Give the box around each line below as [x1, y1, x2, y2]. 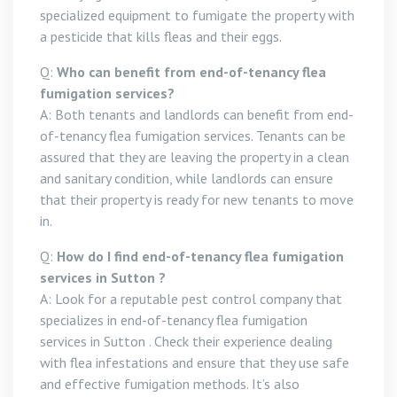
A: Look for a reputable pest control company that [40, 290, 342, 307]
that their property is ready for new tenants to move [40, 191, 354, 208]
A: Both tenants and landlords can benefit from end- [40, 105, 354, 123]
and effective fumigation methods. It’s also [40, 375, 300, 393]
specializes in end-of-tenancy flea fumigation [40, 311, 307, 329]
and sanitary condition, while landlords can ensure [40, 169, 333, 187]
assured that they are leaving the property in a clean [40, 148, 349, 166]
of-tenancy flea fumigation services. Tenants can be [40, 127, 346, 144]
